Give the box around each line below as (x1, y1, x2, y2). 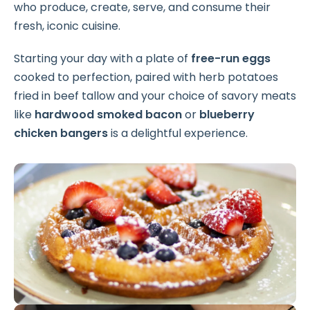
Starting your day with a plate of (14, 51, 191, 67)
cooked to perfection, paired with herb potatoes (14, 69, 278, 86)
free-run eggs (191, 51, 271, 67)
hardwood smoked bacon (35, 107, 182, 123)
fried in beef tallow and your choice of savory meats (14, 88, 296, 104)
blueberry (199, 107, 255, 123)
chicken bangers (14, 125, 108, 142)
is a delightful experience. (108, 125, 248, 142)
